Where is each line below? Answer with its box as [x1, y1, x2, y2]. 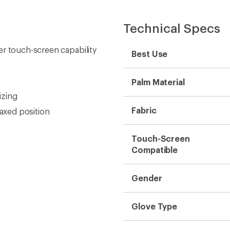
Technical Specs [123, 21, 220, 35]
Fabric [131, 105, 157, 115]
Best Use [131, 49, 168, 59]
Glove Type [131, 201, 178, 211]
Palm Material [131, 77, 185, 87]
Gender [131, 173, 162, 183]
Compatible [131, 145, 178, 155]
